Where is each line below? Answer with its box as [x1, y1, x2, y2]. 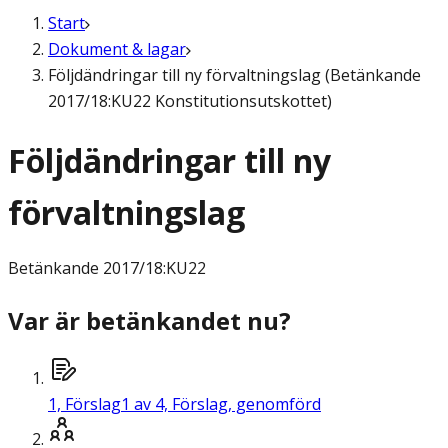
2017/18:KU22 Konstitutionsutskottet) [48, 90, 332, 112]
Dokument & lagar [48, 38, 186, 60]
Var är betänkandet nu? [8, 304, 291, 338]
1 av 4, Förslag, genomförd [121, 393, 321, 416]
